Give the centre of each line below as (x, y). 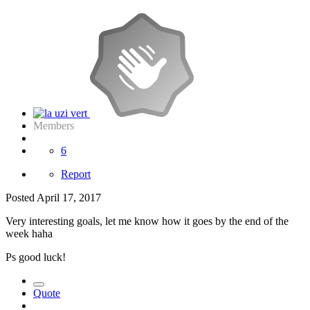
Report (76, 174)
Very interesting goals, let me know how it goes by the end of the (147, 221)
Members (54, 125)
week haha (29, 233)
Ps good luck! (36, 257)
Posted (21, 197)
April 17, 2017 (69, 197)
